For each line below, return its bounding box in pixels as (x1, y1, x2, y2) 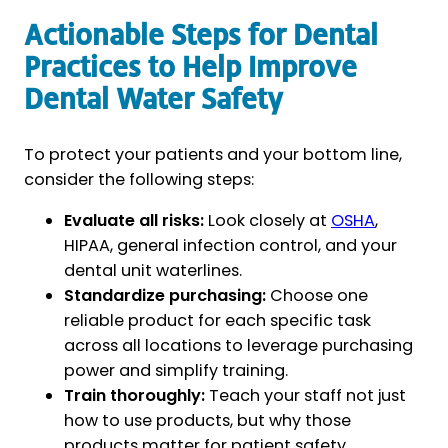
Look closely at (204, 208, 331, 232)
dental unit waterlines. (64, 258, 242, 282)
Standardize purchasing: (64, 283, 266, 307)
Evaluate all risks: (64, 208, 204, 232)
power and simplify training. (64, 358, 288, 382)
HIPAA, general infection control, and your (64, 233, 397, 257)
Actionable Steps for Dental (24, 21, 378, 51)
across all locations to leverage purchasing (64, 333, 413, 357)
